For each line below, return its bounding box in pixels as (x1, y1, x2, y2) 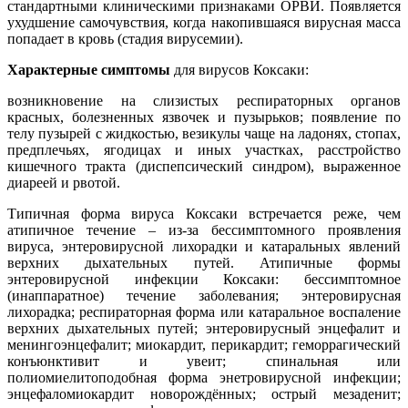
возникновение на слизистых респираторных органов (7, 92, 401, 108)
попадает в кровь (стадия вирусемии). (7, 30, 243, 46)
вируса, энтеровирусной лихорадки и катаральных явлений (7, 238, 401, 254)
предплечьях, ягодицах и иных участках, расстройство (7, 141, 401, 158)
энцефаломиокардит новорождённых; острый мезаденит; (7, 385, 401, 402)
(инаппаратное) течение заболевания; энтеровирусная (7, 287, 401, 303)
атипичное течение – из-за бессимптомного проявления (7, 221, 401, 238)
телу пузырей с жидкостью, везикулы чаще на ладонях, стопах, (7, 125, 401, 141)
